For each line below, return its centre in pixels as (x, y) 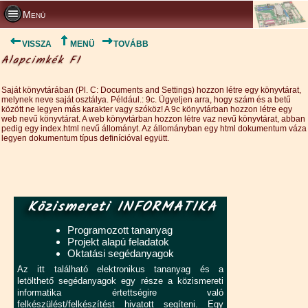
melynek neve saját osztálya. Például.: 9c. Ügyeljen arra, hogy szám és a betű (146, 100)
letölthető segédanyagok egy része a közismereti (120, 281)
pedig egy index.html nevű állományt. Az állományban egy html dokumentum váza (154, 129)
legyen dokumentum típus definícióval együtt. (85, 138)
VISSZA (37, 44)
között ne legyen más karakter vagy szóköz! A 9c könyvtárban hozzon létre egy (147, 109)
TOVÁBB (131, 44)
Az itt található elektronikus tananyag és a (120, 269)
